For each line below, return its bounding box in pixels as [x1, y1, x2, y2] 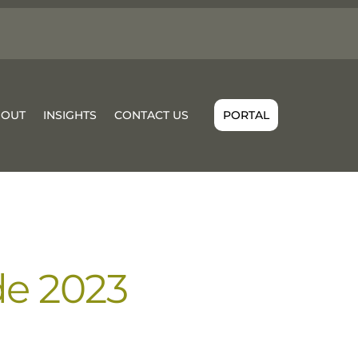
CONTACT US [114, 108, 189, 123]
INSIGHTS [43, 108, 97, 123]
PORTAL [222, 108, 269, 123]
